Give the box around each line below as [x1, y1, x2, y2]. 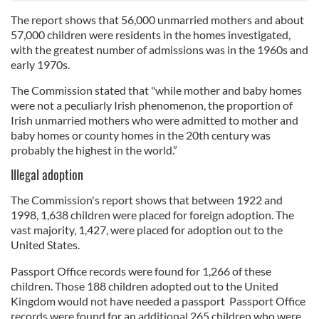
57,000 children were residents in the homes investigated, [11, 27, 291, 41]
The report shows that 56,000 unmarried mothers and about [11, 12, 304, 26]
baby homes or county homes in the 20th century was [11, 127, 271, 142]
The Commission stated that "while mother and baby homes [11, 83, 302, 97]
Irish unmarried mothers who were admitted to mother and [11, 113, 298, 127]
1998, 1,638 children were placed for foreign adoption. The [11, 207, 294, 221]
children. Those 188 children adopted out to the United [11, 278, 278, 293]
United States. [11, 237, 80, 251]
